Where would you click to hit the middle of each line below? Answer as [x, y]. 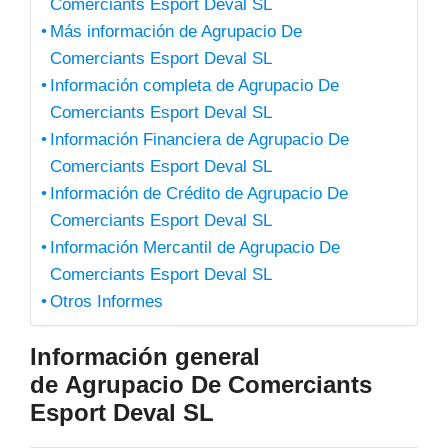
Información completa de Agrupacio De [195, 85]
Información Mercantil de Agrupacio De [195, 247]
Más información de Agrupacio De [176, 31]
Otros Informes [107, 301]
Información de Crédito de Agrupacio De [199, 193]
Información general [145, 356]
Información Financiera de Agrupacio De [200, 139]
